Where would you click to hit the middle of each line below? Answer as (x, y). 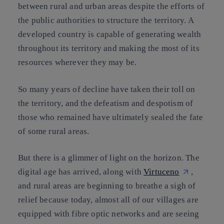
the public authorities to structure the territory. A (106, 20)
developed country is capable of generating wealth (110, 34)
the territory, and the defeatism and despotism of (106, 103)
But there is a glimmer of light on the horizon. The (109, 158)
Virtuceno (161, 172)
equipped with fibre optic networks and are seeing (109, 214)
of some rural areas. (54, 131)
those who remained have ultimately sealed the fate (111, 117)
